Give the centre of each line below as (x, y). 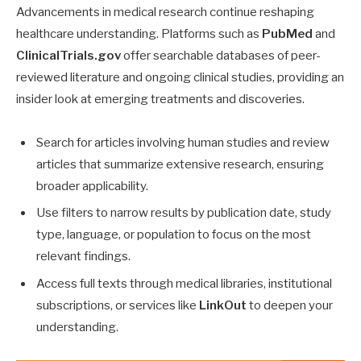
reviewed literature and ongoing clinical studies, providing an (180, 77)
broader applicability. (92, 186)
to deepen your (290, 306)
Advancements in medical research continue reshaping (165, 12)
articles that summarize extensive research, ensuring (180, 164)
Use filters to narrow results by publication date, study (184, 213)
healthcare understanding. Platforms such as (139, 33)
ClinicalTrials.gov (68, 55)
